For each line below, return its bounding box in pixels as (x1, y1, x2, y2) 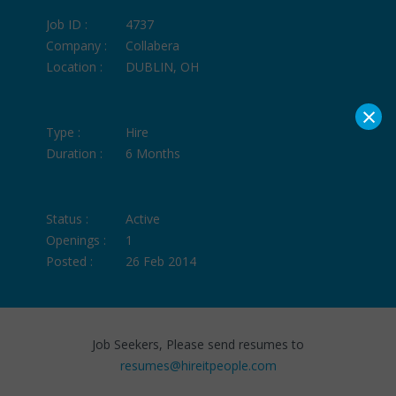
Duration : (46, 144, 103, 162)
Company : (46, 36, 108, 54)
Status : (46, 209, 89, 227)
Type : (46, 123, 81, 141)
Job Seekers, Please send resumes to (92, 335, 304, 353)
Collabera (126, 36, 180, 54)
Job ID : (46, 15, 88, 33)
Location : (46, 57, 103, 75)
